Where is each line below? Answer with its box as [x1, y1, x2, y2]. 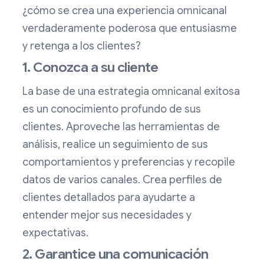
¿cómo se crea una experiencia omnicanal [22, 4, 227, 18]
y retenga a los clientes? [22, 39, 141, 53]
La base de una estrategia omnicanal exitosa [22, 85, 240, 98]
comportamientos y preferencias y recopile [22, 156, 235, 169]
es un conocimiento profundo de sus [22, 103, 201, 116]
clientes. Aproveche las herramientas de [22, 120, 220, 134]
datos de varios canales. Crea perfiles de [22, 173, 222, 187]
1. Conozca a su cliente [22, 59, 159, 77]
